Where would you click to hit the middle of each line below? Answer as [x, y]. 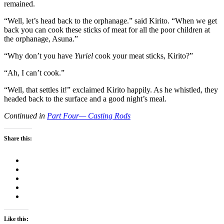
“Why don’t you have [39, 56]
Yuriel [84, 56]
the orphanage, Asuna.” [41, 39]
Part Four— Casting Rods [89, 116]
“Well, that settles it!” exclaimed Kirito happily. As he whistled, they [111, 90]
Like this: [16, 219]
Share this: [18, 139]
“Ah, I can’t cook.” [34, 73]
